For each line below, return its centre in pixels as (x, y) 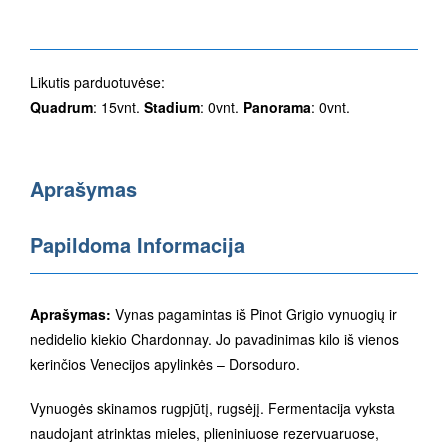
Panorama (277, 106)
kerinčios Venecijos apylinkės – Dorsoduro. (165, 363)
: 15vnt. (118, 106)
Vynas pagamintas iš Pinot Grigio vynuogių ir (254, 313)
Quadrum (61, 106)
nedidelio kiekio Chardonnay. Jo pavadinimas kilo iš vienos (214, 338)
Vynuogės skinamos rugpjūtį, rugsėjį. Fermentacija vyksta (212, 408)
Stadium (172, 106)
